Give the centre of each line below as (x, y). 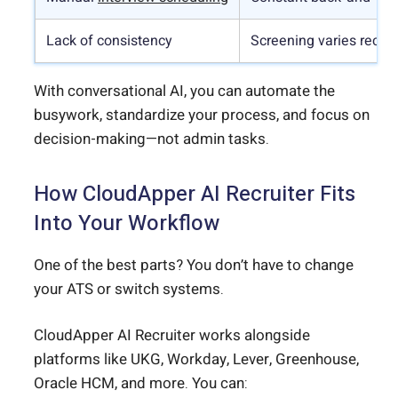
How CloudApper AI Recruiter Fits (195, 194)
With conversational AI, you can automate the (184, 91)
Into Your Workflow (127, 223)
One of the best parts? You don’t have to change (194, 265)
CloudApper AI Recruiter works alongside (172, 336)
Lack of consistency (109, 40)
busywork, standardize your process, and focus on (202, 115)
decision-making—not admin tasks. (151, 139)
